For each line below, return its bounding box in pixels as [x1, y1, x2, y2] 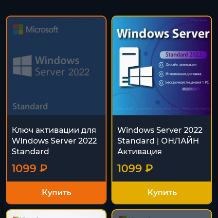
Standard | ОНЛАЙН [117, 136, 199, 145]
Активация [117, 147, 162, 156]
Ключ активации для [12, 126, 96, 135]
